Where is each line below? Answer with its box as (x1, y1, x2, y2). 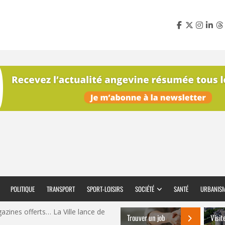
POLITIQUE (11, 184, 35, 194)
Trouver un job (127, 212, 165, 223)
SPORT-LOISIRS (87, 184, 123, 194)
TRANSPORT (47, 184, 75, 194)
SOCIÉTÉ (135, 184, 154, 194)
